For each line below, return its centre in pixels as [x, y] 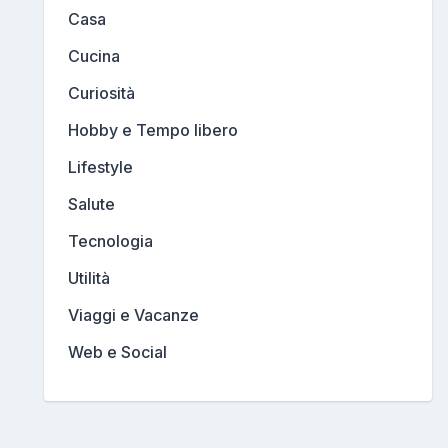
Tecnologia [110, 241]
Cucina [94, 56]
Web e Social [117, 352]
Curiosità [101, 93]
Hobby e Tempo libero [153, 130]
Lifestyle [100, 167]
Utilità [89, 278]
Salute [91, 204]
